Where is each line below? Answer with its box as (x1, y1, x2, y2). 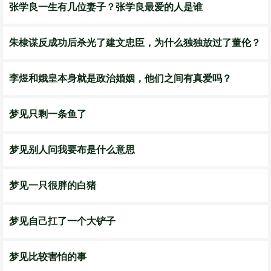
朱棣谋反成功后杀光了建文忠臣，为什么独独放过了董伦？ (9, 38, 261, 48)
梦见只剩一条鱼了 (9, 109, 87, 119)
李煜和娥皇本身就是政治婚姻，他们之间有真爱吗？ (9, 73, 232, 83)
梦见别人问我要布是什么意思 (9, 145, 135, 155)
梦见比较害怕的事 (9, 252, 87, 262)
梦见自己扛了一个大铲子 (9, 216, 116, 226)
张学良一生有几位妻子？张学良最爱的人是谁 (9, 2, 203, 12)
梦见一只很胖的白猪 (9, 180, 96, 191)
